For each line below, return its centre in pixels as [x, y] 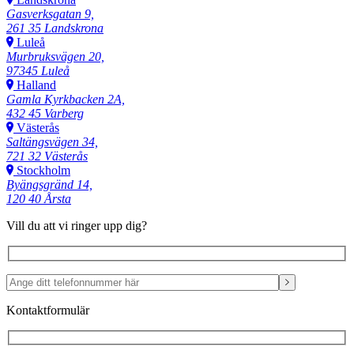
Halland [36, 85]
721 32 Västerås [47, 156]
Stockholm [43, 171]
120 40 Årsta [39, 199]
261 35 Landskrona [55, 28]
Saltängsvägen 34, [52, 142]
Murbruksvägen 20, [55, 57]
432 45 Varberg [45, 114]
